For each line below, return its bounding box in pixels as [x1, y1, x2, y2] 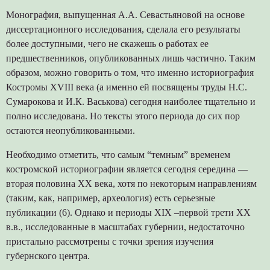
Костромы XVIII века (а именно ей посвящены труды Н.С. [5, 81, 247, 92]
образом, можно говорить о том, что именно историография [5, 67, 254, 78]
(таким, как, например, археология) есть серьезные [5, 192, 215, 203]
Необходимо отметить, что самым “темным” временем [5, 149, 230, 160]
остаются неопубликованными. [5, 125, 135, 136]
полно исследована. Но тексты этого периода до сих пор [5, 110, 240, 121]
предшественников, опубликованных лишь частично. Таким [5, 52, 256, 63]
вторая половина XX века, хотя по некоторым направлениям [5, 178, 257, 189]
